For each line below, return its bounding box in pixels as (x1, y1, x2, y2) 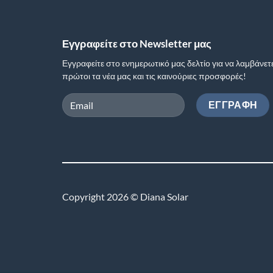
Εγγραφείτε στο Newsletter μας (62, 37, 211, 51)
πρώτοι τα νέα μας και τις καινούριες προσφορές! (62, 71, 246, 81)
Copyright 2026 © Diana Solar (62, 190, 188, 202)
